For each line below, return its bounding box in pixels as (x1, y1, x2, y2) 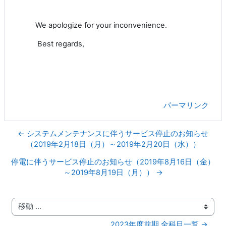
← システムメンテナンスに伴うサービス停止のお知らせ (18, 129, 208, 138)
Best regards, (37, 39, 84, 48)
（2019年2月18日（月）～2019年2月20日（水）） (26, 139, 200, 149)
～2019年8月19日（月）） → (63, 167, 163, 177)
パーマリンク (163, 100, 209, 110)
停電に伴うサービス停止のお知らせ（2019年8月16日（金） (11, 157, 215, 166)
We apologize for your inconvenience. (35, 20, 167, 30)
